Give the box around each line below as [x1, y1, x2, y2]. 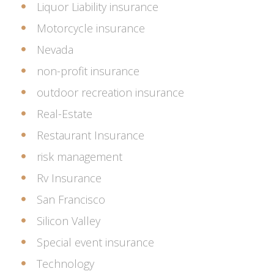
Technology [37, 256, 94, 271]
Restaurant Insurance [37, 127, 144, 143]
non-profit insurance [37, 63, 139, 78]
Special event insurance [37, 234, 154, 250]
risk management [37, 149, 122, 164]
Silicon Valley [37, 213, 100, 228]
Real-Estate [37, 106, 92, 121]
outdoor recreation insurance [37, 84, 184, 100]
